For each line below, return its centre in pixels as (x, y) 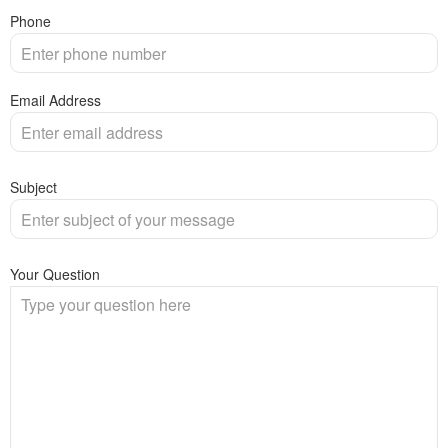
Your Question (55, 274)
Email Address (55, 100)
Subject (33, 187)
